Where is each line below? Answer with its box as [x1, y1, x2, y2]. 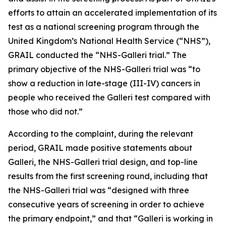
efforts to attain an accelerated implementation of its [8, 8, 217, 18]
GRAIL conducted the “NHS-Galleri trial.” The [8, 50, 187, 60]
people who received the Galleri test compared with [8, 92, 210, 102]
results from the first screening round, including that [8, 171, 208, 181]
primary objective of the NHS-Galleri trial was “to [8, 64, 200, 74]
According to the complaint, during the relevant [8, 129, 193, 139]
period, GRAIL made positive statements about [8, 143, 192, 153]
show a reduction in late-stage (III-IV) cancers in [8, 78, 200, 88]
